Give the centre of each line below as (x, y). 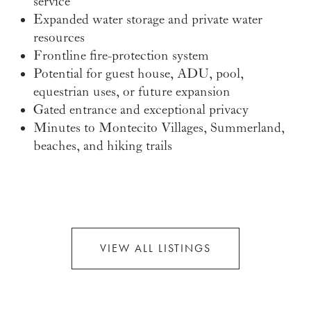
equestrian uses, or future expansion (132, 92)
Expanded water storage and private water (148, 20)
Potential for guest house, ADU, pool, (138, 74)
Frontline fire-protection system (121, 56)
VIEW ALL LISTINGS (155, 249)
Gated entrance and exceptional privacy (141, 110)
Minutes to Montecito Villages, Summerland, (159, 128)
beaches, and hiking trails (103, 146)
